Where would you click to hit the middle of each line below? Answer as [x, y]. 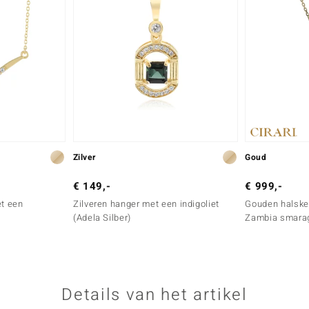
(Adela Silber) [102, 217]
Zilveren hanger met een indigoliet [146, 203]
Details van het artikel [154, 295]
